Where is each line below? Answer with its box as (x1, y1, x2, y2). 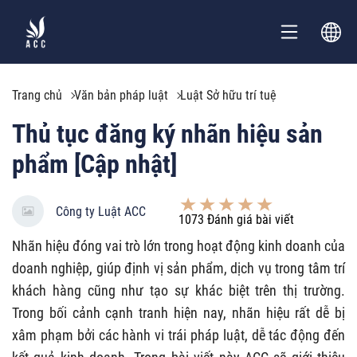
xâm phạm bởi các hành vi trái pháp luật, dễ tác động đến (12, 327, 345, 343)
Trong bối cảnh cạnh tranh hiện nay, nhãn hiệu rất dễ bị (12, 304, 345, 321)
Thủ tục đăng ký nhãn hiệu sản (12, 119, 323, 149)
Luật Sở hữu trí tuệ (180, 88, 277, 103)
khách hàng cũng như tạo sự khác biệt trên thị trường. (12, 282, 345, 299)
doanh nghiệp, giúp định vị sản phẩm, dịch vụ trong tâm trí (12, 260, 345, 277)
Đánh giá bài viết (204, 211, 294, 227)
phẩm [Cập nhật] (12, 149, 177, 179)
